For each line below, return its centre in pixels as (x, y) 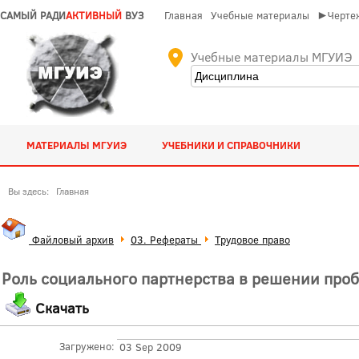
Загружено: (87, 347)
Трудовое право (252, 240)
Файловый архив (71, 240)
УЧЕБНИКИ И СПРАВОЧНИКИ (232, 145)
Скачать (62, 308)
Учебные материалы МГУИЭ (271, 56)
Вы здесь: (31, 191)
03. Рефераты (166, 240)
